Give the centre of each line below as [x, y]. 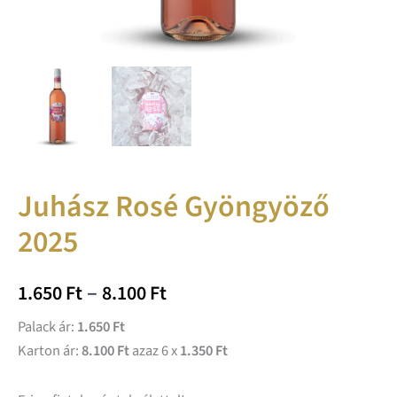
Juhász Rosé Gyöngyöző [174, 207]
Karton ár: [50, 351]
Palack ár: [47, 327]
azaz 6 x [155, 351]
